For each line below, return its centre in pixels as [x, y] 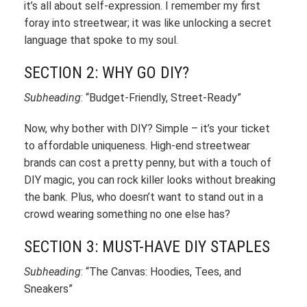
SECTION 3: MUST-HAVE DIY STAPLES [147, 247]
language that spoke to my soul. [101, 40]
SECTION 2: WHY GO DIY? [107, 73]
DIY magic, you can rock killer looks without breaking [150, 180]
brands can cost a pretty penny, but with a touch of [148, 163]
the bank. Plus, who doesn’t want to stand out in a [144, 197]
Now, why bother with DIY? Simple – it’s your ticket [147, 128]
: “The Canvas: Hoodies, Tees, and [161, 272]
